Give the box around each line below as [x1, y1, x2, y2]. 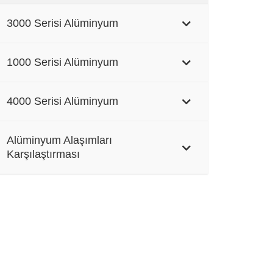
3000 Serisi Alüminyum [6, 17, 118, 30]
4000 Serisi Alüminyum [6, 95, 118, 108]
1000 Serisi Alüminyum [6, 56, 118, 69]
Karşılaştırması [6, 148, 80, 161]
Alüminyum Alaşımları [6, 134, 112, 147]
